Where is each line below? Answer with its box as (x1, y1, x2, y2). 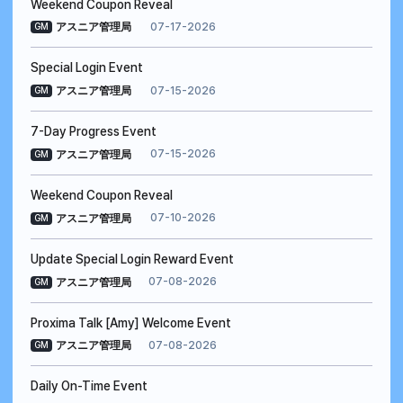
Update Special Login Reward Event (31, 251, 234, 266)
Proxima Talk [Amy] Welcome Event (31, 315, 231, 330)
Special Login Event (31, 60, 143, 76)
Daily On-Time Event (31, 379, 148, 394)
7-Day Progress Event (31, 124, 157, 139)
